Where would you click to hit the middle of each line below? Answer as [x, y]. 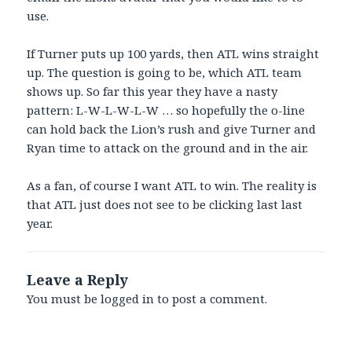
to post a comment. [211, 298]
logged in [128, 298]
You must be [64, 298]
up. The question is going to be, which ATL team [165, 72]
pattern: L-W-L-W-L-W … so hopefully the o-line [166, 110]
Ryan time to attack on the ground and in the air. [168, 147]
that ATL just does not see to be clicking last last [165, 204]
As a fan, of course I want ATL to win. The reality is [172, 185]
